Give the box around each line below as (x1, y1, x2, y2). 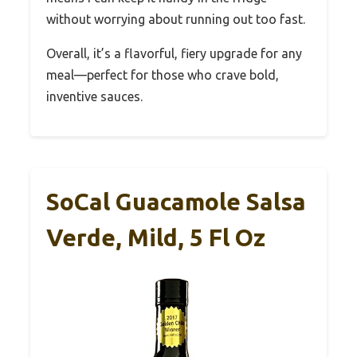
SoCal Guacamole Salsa (46, 187, 306, 215)
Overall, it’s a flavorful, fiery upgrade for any (46, 45, 302, 61)
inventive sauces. (46, 88, 143, 104)
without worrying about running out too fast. (46, 11, 305, 26)
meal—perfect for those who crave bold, (46, 67, 279, 82)
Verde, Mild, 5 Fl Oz (46, 223, 265, 251)
